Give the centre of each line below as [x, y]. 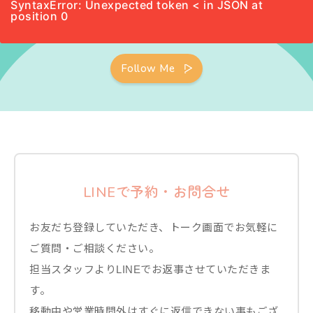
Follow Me [148, 68]
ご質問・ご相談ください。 [94, 248]
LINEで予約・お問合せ [156, 192]
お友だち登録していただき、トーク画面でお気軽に [154, 227]
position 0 [39, 16]
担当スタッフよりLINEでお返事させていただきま [150, 269]
